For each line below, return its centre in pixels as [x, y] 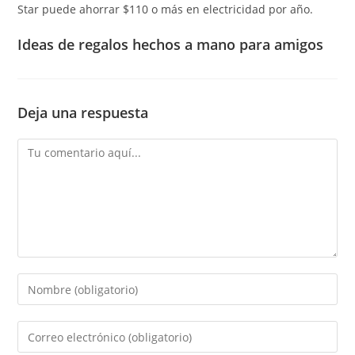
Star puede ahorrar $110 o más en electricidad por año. [166, 9]
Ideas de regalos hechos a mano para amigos [171, 44]
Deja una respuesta [83, 113]
